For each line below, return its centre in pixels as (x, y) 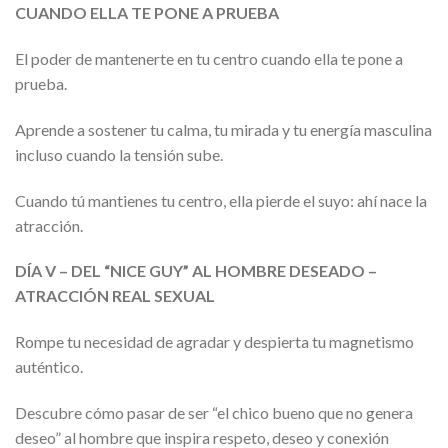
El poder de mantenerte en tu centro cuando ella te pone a (209, 58)
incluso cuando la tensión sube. (119, 154)
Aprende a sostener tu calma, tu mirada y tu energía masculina (223, 129)
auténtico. (49, 367)
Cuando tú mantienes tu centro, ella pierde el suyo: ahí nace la (221, 200)
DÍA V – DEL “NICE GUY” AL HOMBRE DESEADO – (196, 271)
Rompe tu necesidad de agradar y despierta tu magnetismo (214, 342)
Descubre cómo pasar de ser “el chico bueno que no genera (214, 412)
